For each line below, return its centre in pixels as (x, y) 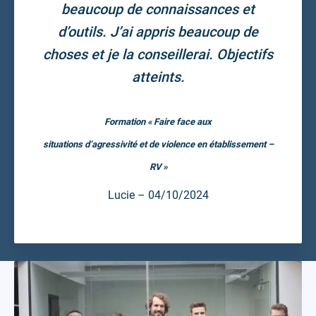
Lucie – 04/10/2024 (158, 195)
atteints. (158, 77)
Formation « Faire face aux (158, 121)
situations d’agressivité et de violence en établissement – (158, 144)
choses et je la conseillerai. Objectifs (158, 54)
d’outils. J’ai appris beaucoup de (158, 31)
